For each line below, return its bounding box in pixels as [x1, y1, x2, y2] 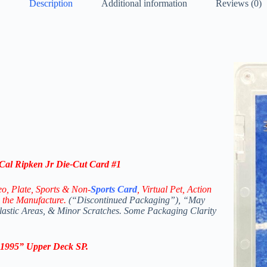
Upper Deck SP [26, 241, 86, 252]
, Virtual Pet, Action [137, 184, 212, 195]
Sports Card [91, 184, 137, 195]
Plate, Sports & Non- [11, 184, 91, 195]
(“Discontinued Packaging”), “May [66, 195, 205, 206]
